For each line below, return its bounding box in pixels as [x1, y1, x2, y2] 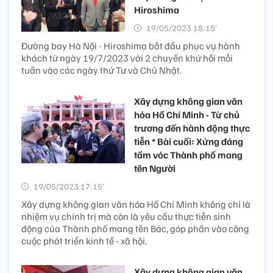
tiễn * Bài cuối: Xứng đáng [134, 135, 243, 147]
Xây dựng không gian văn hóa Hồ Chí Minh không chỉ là [21, 197, 250, 210]
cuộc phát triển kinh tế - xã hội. [21, 234, 147, 247]
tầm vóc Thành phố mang [134, 148, 243, 161]
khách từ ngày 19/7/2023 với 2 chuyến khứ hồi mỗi [21, 51, 233, 64]
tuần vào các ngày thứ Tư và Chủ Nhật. [21, 63, 182, 76]
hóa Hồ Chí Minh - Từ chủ [134, 108, 239, 121]
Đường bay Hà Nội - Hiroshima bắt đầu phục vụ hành [21, 39, 240, 52]
